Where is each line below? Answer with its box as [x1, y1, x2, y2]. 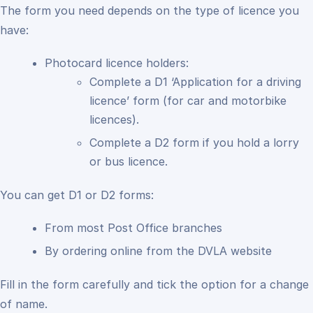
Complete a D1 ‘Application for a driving [89, 74, 301, 89]
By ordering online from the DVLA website [45, 244, 272, 259]
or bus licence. [89, 154, 168, 168]
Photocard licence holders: [45, 55, 189, 70]
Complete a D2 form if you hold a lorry [89, 135, 299, 150]
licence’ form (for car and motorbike [89, 93, 286, 108]
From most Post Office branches [45, 220, 222, 235]
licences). [89, 112, 139, 126]
